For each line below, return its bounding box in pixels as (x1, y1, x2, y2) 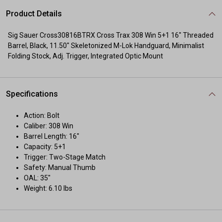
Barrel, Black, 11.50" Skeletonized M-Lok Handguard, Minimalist (8, 42, 204, 50)
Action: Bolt (24, 111, 59, 119)
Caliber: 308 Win (24, 122, 73, 130)
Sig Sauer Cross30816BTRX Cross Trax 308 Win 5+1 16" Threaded (8, 31, 214, 39)
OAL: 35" (24, 174, 51, 182)
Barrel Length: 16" (24, 132, 79, 140)
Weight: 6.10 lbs (24, 184, 72, 192)
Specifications (6, 89, 58, 99)
